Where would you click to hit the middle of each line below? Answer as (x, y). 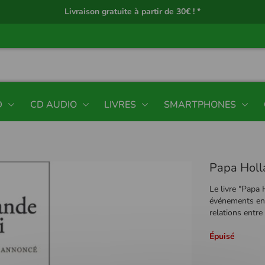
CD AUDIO (53, 104)
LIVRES (120, 104)
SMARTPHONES (200, 104)
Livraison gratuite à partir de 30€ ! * (132, 12)
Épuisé (222, 236)
